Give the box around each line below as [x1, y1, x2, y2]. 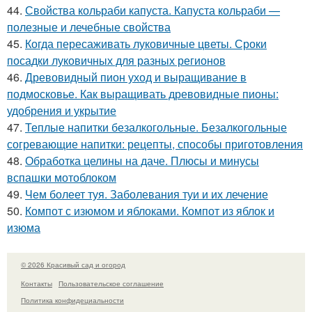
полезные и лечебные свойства [7, 19, 171, 36]
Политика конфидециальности [21, 295, 124, 305]
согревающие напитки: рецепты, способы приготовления [7, 136, 303, 153]
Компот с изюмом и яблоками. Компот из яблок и [25, 203, 274, 219]
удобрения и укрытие [7, 102, 116, 119]
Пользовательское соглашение [58, 278, 164, 288]
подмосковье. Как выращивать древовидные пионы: [7, 86, 279, 102]
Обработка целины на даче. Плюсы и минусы [25, 153, 259, 169]
